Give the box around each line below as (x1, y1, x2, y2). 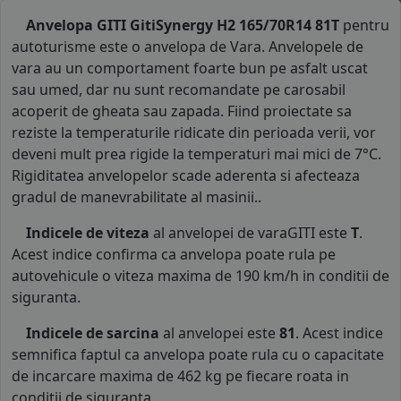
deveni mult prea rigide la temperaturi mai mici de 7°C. (12, 143, 381, 164)
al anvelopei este (159, 322, 279, 343)
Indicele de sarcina (26, 322, 159, 343)
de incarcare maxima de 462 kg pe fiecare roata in (12, 365, 349, 386)
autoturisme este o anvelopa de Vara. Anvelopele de (12, 36, 363, 56)
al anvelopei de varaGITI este (149, 222, 351, 243)
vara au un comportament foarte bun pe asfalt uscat (12, 57, 368, 78)
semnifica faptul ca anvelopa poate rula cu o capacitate (12, 344, 384, 364)
